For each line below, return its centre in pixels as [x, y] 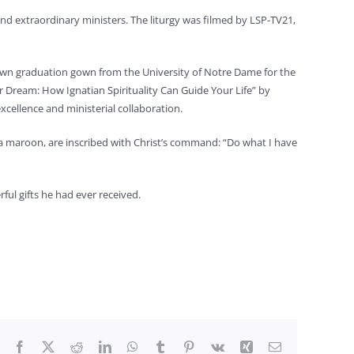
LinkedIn [134, 346]
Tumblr [184, 346]
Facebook [50, 346]
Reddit [99, 346]
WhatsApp [164, 346]
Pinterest [216, 346]
